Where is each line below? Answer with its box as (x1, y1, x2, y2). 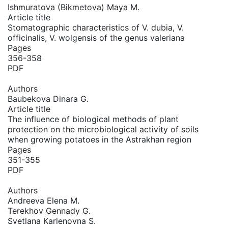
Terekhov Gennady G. (8, 206, 91, 216)
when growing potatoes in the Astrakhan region (8, 134, 191, 145)
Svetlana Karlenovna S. (8, 216, 96, 226)
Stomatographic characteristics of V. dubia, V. (8, 22, 184, 33)
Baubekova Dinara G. (8, 94, 89, 104)
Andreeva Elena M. (8, 195, 79, 206)
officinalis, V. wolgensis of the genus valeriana (8, 33, 185, 43)
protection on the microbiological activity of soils (8, 124, 198, 134)
